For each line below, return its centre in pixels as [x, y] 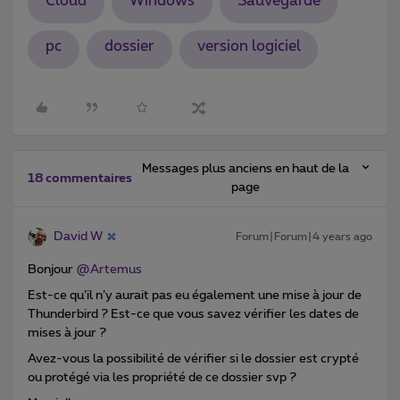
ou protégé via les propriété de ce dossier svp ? [162, 377]
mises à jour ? [67, 333]
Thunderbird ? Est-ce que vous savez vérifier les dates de [193, 314]
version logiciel [249, 47]
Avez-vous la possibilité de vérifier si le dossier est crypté [193, 358]
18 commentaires [80, 178]
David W [78, 236]
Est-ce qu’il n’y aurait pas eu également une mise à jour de [195, 295]
